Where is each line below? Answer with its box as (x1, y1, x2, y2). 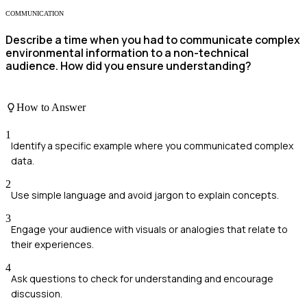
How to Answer (16, 101, 86, 114)
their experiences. (11, 237, 94, 251)
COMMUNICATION (5, 10, 64, 18)
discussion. (11, 286, 62, 300)
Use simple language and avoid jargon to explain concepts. (11, 188, 279, 201)
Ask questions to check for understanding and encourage (11, 271, 273, 285)
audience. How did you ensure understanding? (5, 58, 251, 73)
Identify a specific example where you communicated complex (11, 138, 293, 152)
